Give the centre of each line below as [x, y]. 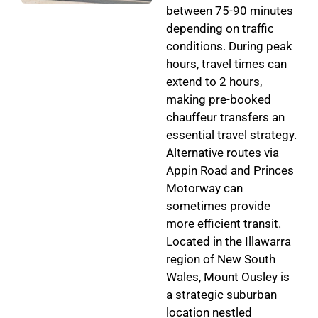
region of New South [221, 259]
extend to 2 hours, [214, 81]
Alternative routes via [223, 152]
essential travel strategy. [231, 135]
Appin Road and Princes [230, 170]
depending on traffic [220, 28]
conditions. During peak [229, 46]
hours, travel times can [226, 64]
